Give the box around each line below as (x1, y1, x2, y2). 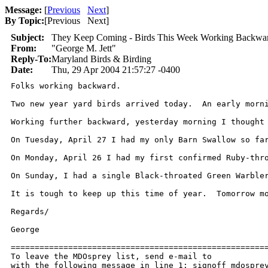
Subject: (11, 32, 44, 42)
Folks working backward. (11, 81, 121, 90)
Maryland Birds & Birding (51, 54, 151, 64)
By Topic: (5, 16, 44, 26)
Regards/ (11, 207, 49, 216)
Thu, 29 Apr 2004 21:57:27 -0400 (51, 65, 180, 75)
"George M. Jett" (51, 43, 116, 53)
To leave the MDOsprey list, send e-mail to (11, 252, 217, 261)
